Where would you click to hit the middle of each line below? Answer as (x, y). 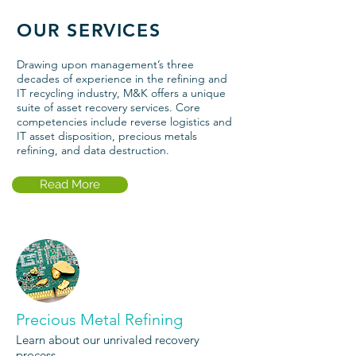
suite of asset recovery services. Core (108, 107)
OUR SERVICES (89, 30)
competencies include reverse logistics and (124, 122)
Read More (70, 184)
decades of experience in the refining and (122, 79)
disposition (85, 136)
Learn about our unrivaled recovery (108, 340)
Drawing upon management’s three (105, 64)
